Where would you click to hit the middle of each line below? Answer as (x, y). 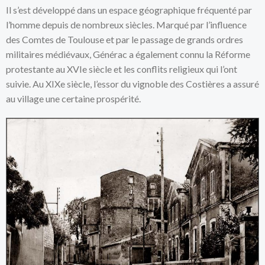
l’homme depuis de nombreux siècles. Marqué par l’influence (126, 25)
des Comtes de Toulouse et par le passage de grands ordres (125, 40)
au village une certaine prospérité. (73, 99)
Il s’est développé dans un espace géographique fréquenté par (129, 10)
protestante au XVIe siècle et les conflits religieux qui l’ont (122, 69)
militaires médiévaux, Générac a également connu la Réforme (128, 54)
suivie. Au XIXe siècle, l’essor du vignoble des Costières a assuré (132, 84)
